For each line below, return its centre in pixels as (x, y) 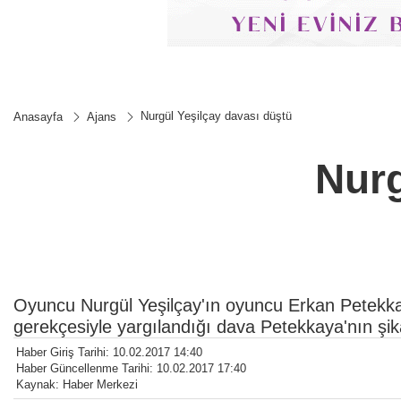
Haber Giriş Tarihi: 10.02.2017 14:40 (109, 352)
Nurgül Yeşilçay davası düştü (216, 115)
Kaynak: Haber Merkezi (77, 384)
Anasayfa (38, 116)
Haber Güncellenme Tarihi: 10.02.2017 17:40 (131, 368)
